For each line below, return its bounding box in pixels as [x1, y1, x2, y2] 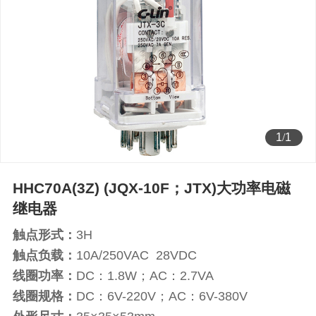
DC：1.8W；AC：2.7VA [75, 269, 214, 284]
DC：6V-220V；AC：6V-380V [75, 289, 248, 304]
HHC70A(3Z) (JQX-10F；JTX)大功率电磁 [12, 179, 291, 196]
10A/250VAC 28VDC [75, 248, 197, 263]
